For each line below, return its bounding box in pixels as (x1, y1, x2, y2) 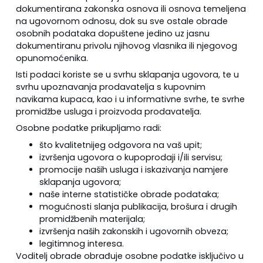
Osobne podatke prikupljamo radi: (15, 122, 161, 134)
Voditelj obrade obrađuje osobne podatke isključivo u (15, 249, 244, 262)
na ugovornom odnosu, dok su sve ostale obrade (15, 15, 228, 27)
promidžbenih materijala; (39, 213, 145, 225)
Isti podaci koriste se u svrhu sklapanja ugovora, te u (15, 69, 239, 81)
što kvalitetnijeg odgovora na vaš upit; (39, 139, 202, 151)
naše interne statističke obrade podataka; (39, 188, 219, 200)
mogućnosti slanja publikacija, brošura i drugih (39, 200, 237, 213)
